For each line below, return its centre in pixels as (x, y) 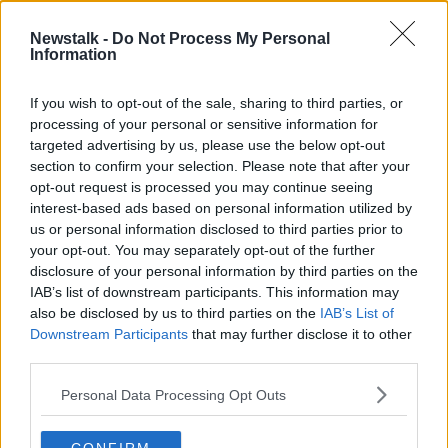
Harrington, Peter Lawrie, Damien (271, 68)
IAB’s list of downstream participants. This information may (214, 292)
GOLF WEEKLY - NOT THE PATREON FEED (249, 92)
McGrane (169, 86)
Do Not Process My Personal (221, 38)
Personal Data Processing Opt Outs (173, 394)
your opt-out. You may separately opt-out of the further (202, 250)
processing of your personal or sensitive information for (204, 124)
